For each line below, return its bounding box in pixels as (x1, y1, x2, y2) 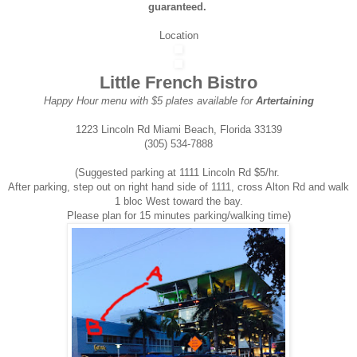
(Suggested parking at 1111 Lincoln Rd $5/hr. (74, 166, 283, 178)
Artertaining (255, 94, 314, 107)
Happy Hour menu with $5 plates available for (43, 94, 256, 107)
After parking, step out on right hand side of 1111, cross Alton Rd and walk (8, 180, 349, 193)
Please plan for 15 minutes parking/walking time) (66, 209, 291, 222)
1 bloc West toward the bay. (114, 194, 243, 207)
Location (159, 29, 198, 41)
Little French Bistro (100, 72, 257, 92)
